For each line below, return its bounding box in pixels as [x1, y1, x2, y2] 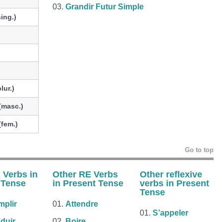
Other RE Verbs [52, 169, 118, 179]
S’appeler [152, 209, 188, 217]
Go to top [184, 146, 214, 154]
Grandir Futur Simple [65, 2, 144, 11]
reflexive [166, 169, 202, 179]
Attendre [65, 200, 98, 208]
